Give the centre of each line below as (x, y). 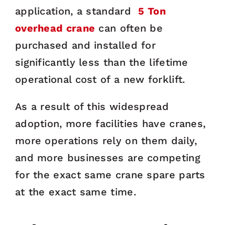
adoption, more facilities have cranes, (110, 124)
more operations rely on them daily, (106, 141)
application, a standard (75, 11)
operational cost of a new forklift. (100, 80)
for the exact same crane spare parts (110, 175)
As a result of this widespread (92, 107)
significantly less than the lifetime (101, 63)
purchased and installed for (85, 45)
